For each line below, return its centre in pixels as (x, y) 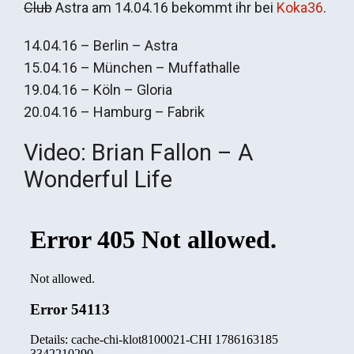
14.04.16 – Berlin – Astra (101, 45)
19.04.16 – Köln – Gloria (98, 89)
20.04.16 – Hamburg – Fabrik (114, 111)
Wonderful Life (98, 179)
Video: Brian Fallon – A (139, 152)
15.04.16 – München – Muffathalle (132, 67)
